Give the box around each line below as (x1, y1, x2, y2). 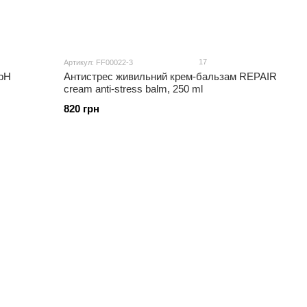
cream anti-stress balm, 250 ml (64, 83, 204, 95)
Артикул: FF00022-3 (64, 58, 134, 67)
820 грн (64, 103, 100, 115)
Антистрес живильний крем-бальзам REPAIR (64, 71, 278, 83)
